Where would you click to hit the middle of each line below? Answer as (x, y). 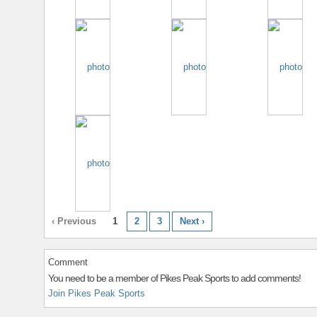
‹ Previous (74, 221)
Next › (192, 221)
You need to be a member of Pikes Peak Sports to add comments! (174, 278)
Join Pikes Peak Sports (97, 294)
